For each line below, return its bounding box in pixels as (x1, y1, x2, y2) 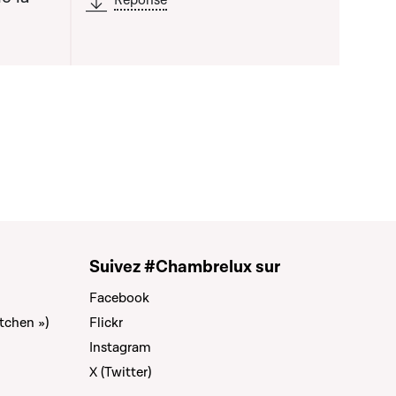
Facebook (89, 289, 149, 307)
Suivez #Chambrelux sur (89, 255, 280, 278)
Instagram (89, 339, 151, 356)
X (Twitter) (89, 363, 151, 381)
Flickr (89, 314, 123, 331)
